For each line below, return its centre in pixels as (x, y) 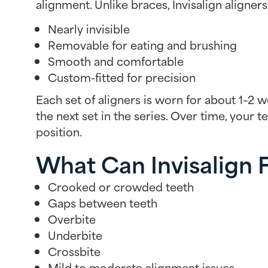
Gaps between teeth (103, 202)
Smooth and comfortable (116, 61)
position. (59, 132)
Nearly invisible (89, 29)
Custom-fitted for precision (122, 77)
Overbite (72, 218)
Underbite (75, 234)
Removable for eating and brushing (142, 45)
